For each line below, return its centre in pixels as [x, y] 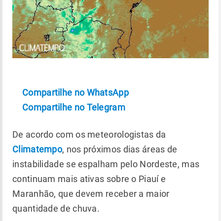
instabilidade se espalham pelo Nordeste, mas [106, 164]
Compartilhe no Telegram [74, 108]
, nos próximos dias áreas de [120, 149]
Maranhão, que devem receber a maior [91, 194]
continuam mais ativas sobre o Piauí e [89, 179]
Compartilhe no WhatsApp [75, 93]
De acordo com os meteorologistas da [89, 135]
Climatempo [37, 149]
